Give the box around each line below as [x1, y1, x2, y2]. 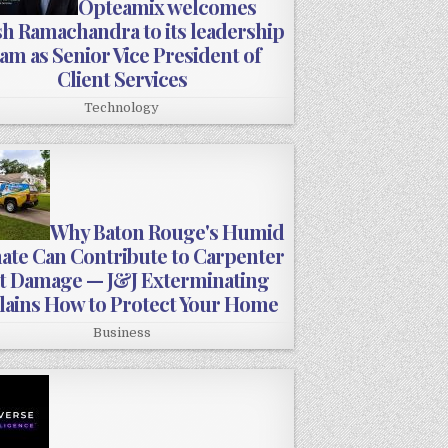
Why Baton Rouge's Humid [49, 218, 284, 246]
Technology [84, 100, 160, 116]
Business [92, 325, 151, 341]
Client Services [56, 65, 187, 93]
